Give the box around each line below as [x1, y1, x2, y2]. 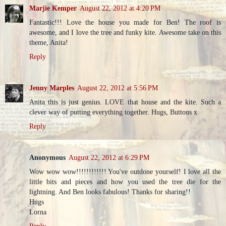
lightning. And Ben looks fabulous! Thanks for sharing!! [29, 187, 191, 196]
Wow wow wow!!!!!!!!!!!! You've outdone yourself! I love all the [29, 167, 221, 176]
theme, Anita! [29, 38, 68, 46]
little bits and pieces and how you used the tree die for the [29, 177, 221, 186]
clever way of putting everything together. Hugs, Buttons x [29, 107, 197, 116]
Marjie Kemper [29, 4, 77, 12]
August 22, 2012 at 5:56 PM [77, 83, 158, 92]
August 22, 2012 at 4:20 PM [80, 4, 160, 12]
